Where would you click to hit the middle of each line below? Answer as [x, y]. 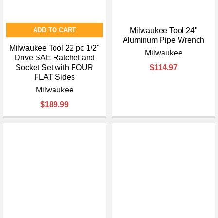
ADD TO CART [54, 30]
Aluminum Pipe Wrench [163, 40]
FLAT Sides [54, 77]
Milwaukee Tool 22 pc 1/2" [54, 48]
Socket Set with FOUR [54, 68]
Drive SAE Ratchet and [54, 58]
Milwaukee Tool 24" [163, 31]
